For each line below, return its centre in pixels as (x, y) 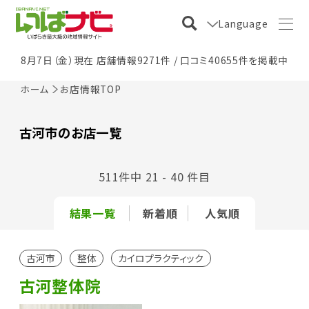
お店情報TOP (91, 89)
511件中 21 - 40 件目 (154, 177)
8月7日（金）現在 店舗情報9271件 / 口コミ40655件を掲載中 (154, 60)
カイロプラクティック (161, 258)
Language (243, 23)
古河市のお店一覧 (70, 133)
